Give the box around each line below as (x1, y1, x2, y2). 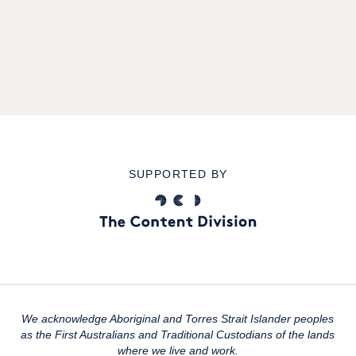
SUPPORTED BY (128, 168, 228, 180)
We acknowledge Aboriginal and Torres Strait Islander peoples (21, 312, 335, 325)
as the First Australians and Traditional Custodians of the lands (21, 328, 335, 341)
